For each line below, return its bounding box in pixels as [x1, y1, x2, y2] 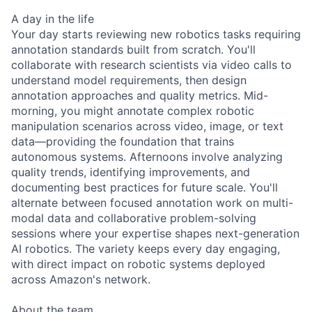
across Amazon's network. [11, 272, 150, 286]
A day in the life [11, 11, 94, 26]
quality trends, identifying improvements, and [11, 164, 250, 179]
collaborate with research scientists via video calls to [11, 57, 292, 72]
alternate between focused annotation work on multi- [11, 195, 293, 210]
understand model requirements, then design [11, 72, 247, 87]
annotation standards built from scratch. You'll [11, 42, 256, 56]
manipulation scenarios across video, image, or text [11, 118, 283, 133]
